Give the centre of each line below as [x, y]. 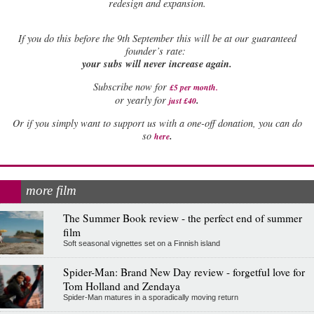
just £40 [183, 100]
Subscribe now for [130, 86]
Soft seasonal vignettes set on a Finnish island [141, 244]
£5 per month [192, 87]
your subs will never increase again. [157, 64]
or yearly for [142, 100]
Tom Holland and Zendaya [121, 286]
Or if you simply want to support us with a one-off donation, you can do [157, 123]
